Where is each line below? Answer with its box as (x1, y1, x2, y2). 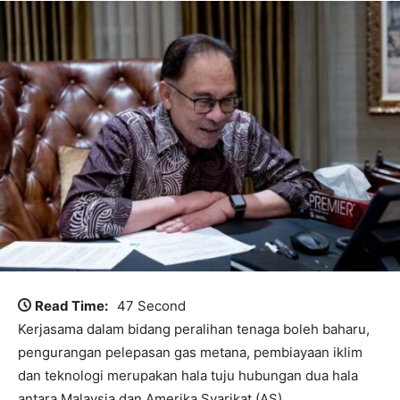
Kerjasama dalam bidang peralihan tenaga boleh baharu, (18, 321, 370, 338)
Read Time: (35, 297, 108, 315)
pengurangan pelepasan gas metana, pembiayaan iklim (18, 344, 362, 362)
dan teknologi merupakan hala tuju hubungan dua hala (18, 367, 358, 385)
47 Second (117, 297, 186, 315)
